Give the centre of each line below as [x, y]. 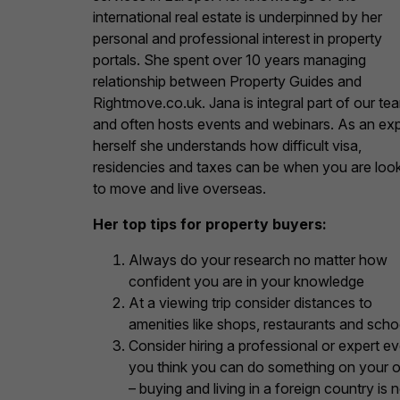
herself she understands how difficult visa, [227, 145]
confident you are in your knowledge [246, 281]
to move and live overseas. [179, 188]
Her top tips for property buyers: [210, 224]
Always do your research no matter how [258, 259]
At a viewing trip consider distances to [250, 302]
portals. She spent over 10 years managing [229, 59]
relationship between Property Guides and [227, 81]
